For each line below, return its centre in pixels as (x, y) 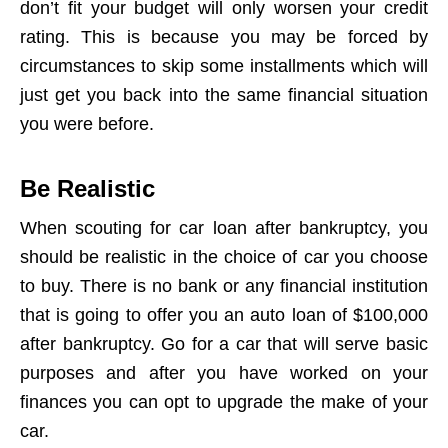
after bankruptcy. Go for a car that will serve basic (224, 344)
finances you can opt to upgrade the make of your (224, 402)
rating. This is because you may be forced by (224, 37)
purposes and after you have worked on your (224, 373)
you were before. (87, 124)
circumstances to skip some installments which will (224, 66)
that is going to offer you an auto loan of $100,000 (224, 315)
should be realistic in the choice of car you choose (224, 257)
